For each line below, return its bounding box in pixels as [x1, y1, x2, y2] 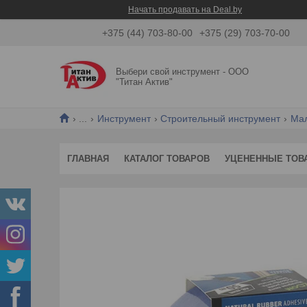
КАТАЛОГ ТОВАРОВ [124, 153, 210, 164]
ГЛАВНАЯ [67, 153, 109, 164]
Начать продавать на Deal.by [128, 5, 242, 14]
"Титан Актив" [116, 76, 173, 87]
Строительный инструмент [160, 112, 281, 124]
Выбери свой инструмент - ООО [116, 66, 249, 77]
